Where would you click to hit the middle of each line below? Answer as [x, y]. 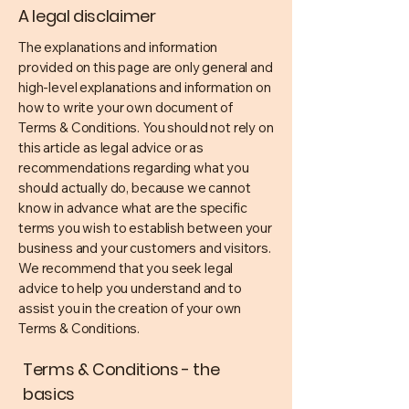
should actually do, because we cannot [135, 188]
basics [49, 394]
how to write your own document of [126, 107]
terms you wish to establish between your [146, 228]
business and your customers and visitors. [145, 248]
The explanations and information [118, 47]
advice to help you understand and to [130, 288]
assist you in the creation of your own [130, 308]
